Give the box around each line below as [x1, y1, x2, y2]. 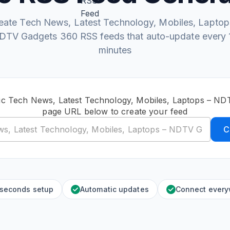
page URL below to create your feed [42, 106, 188, 117]
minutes [98, 45, 132, 55]
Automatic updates [80, 185, 149, 194]
